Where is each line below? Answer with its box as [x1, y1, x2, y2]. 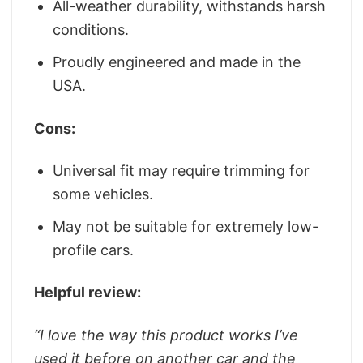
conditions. [53, 21, 130, 39]
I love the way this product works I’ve [40, 326, 298, 344]
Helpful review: [34, 284, 141, 301]
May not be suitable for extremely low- [53, 217, 319, 235]
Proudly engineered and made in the [53, 53, 301, 71]
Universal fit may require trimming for [53, 162, 310, 180]
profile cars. [53, 241, 135, 258]
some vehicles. [53, 186, 154, 203]
